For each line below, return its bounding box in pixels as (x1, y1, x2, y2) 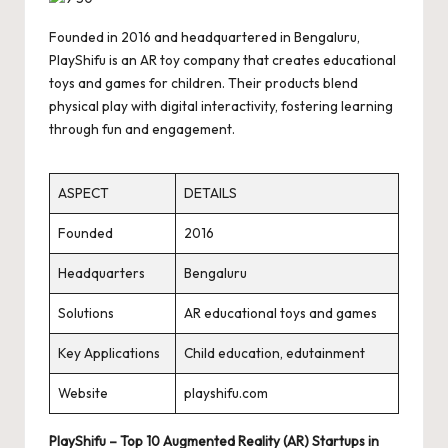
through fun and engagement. (49, 119, 235, 138)
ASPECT (58, 183, 109, 202)
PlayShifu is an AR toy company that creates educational (49, 50, 396, 69)
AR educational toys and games (184, 303, 377, 322)
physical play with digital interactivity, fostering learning (49, 96, 393, 115)
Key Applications (58, 343, 160, 362)
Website (58, 383, 108, 402)
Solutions (58, 303, 114, 322)
